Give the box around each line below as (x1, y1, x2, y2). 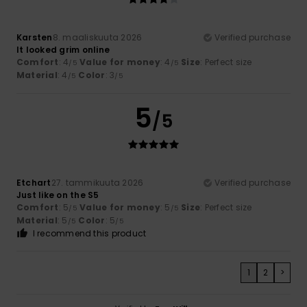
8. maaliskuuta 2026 (52, 32, 143, 44)
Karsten (16, 32, 53, 44)
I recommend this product (32, 228, 147, 240)
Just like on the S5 (16, 189, 99, 201)
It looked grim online (16, 44, 110, 56)
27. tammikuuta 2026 (51, 177, 144, 189)
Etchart (16, 177, 51, 189)
